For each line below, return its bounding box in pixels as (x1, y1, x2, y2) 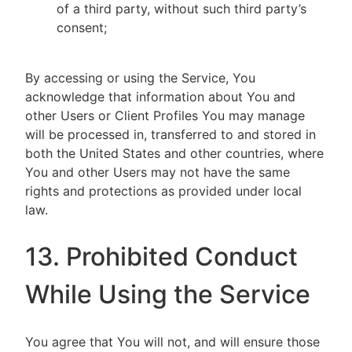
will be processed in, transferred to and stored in (25, 126, 316, 142)
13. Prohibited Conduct (25, 241, 298, 272)
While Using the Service (25, 279, 310, 310)
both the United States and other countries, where (25, 145, 324, 161)
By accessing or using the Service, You (25, 70, 255, 86)
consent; (57, 20, 107, 35)
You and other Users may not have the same (25, 164, 290, 180)
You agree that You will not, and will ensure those (25, 334, 320, 350)
